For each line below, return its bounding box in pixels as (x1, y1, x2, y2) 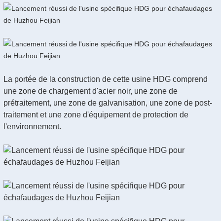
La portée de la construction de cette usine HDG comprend (3, 75, 208, 83)
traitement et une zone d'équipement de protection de (3, 110, 188, 119)
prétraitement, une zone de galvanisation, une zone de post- (3, 99, 212, 107)
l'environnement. (3, 122, 61, 131)
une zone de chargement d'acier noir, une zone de (3, 87, 178, 95)
